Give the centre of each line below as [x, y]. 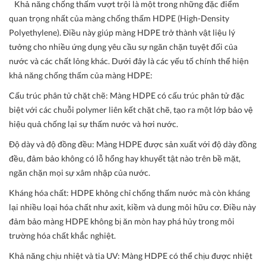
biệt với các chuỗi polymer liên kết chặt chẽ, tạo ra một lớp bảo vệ [131, 110]
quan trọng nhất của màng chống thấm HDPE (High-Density [119, 18]
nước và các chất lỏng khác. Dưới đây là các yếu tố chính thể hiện [129, 61]
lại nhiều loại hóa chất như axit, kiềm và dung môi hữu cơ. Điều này [132, 207]
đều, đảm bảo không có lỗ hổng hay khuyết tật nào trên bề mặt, [125, 159]
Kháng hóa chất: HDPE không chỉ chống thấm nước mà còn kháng [129, 193]
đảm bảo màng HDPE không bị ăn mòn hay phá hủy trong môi [122, 221]
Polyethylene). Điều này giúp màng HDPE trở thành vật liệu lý [122, 33]
